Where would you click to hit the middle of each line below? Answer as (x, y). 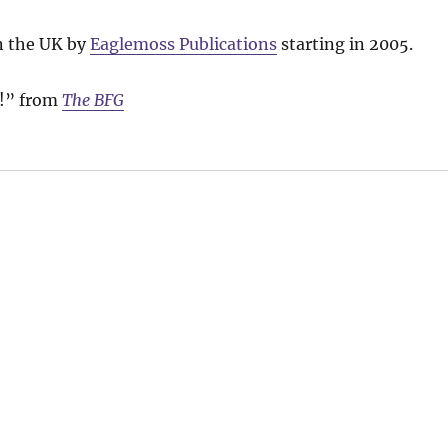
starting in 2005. (344, 43)
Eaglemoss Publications (183, 43)
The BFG (92, 99)
